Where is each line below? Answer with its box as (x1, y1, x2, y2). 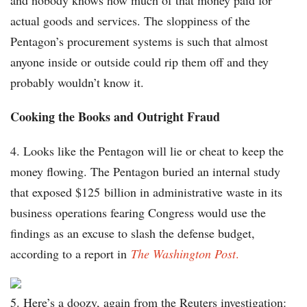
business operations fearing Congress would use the (10, 204, 266, 221)
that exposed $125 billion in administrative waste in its (10, 184, 282, 201)
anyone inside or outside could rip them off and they (10, 53, 269, 71)
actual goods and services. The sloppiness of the (10, 12, 250, 29)
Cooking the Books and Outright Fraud (10, 108, 220, 126)
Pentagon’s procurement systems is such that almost (10, 33, 268, 50)
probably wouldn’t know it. (10, 74, 144, 91)
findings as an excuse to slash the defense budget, (10, 225, 255, 242)
